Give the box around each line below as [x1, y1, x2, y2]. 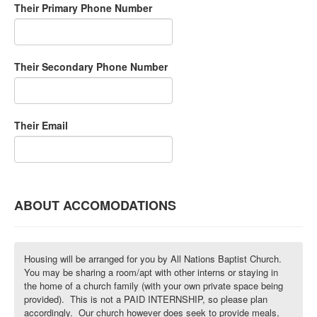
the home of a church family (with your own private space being [24, 278, 283, 292]
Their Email [14, 117, 68, 132]
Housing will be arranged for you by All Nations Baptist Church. [24, 251, 282, 265]
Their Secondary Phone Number [14, 59, 168, 74]
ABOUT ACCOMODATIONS [14, 195, 176, 214]
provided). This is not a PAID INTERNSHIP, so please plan [24, 292, 267, 306]
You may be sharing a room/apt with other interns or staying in [24, 265, 278, 279]
